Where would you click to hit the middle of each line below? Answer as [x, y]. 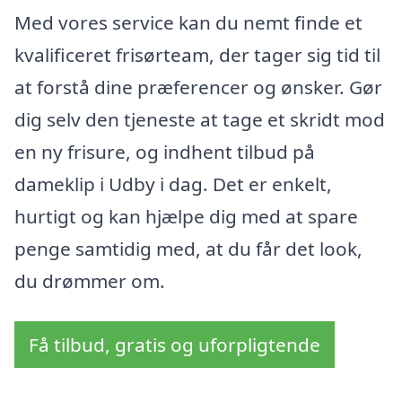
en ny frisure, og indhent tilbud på [165, 151]
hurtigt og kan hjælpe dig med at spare [186, 216]
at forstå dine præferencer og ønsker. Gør [198, 87]
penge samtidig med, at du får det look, [188, 248]
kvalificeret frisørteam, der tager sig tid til [197, 54]
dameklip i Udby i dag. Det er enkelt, [173, 184]
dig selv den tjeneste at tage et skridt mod [200, 119]
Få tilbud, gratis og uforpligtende [175, 345]
